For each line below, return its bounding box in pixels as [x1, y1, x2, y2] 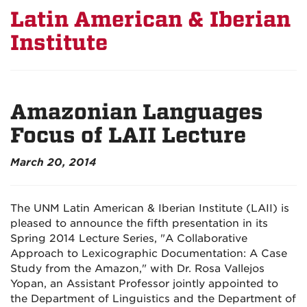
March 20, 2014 [10, 156, 96, 169]
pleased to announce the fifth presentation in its [10, 217, 268, 230]
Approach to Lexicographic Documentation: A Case [10, 247, 287, 260]
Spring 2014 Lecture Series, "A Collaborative [10, 232, 247, 245]
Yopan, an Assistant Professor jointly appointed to [10, 278, 278, 290]
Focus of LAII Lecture [10, 123, 246, 147]
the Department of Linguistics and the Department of [10, 293, 296, 305]
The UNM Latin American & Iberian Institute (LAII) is [10, 202, 289, 214]
